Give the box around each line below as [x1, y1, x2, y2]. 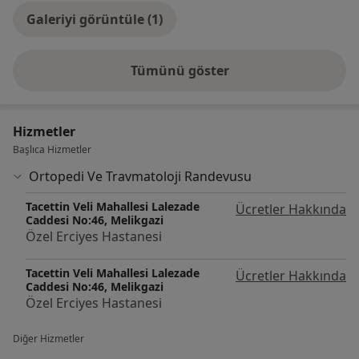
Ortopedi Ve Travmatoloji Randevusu [29, 167, 252, 186]
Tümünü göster [130, 62, 229, 80]
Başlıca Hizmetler [13, 143, 91, 157]
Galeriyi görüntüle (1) [26, 10, 163, 29]
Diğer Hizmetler [13, 332, 84, 346]
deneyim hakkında [178, 70, 299, 88]
